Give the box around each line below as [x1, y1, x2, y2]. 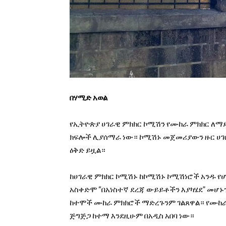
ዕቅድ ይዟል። [70, 145, 107, 154]
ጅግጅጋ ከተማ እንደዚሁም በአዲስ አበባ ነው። [70, 211, 194, 220]
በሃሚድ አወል [70, 93, 107, 102]
